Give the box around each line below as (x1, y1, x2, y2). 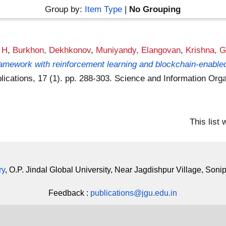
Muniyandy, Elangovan (96, 45, 181, 55)
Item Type (85, 4, 123, 14)
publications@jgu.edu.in (90, 188, 178, 197)
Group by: (45, 4, 85, 14)
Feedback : (48, 188, 91, 197)
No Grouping (129, 4, 181, 14)
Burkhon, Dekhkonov (13, 45, 91, 55)
